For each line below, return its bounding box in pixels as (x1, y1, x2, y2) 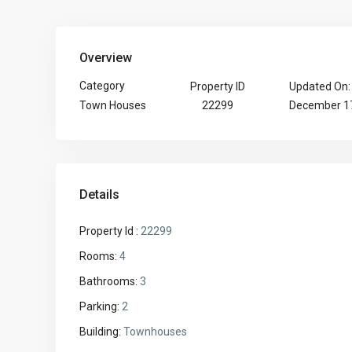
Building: (79, 325, 121, 339)
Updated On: (288, 79, 350, 93)
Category (79, 79, 125, 93)
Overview (79, 50, 132, 66)
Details (79, 187, 119, 203)
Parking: (79, 300, 119, 313)
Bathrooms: (79, 275, 137, 288)
